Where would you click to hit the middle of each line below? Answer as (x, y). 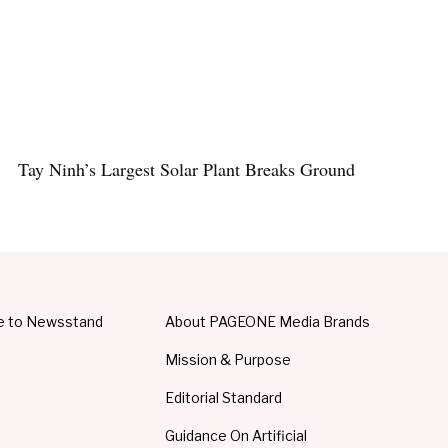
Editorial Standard (224, 398)
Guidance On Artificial (236, 436)
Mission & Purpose (228, 360)
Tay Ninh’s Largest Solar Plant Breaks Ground (187, 169)
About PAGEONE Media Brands (268, 322)
